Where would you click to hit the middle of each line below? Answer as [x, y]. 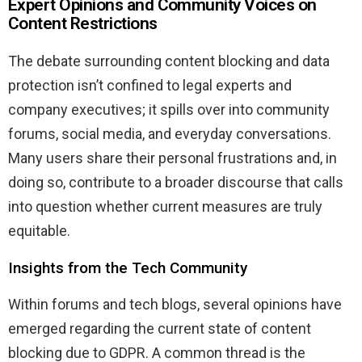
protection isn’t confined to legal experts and [150, 85]
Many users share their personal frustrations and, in [173, 158]
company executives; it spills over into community [169, 109]
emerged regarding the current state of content [160, 328]
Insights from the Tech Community [128, 267]
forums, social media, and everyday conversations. [170, 133]
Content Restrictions [83, 23]
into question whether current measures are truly [165, 206]
